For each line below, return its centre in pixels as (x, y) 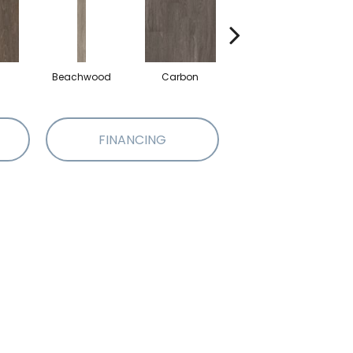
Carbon (180, 77)
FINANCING (132, 139)
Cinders (279, 77)
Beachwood (82, 77)
